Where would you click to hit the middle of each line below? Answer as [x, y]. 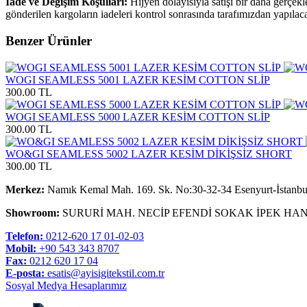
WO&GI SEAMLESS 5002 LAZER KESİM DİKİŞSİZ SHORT [149, 153]
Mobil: [21, 248]
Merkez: [25, 189]
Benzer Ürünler [49, 40]
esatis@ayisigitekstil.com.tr [105, 273]
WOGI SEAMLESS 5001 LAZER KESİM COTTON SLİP [138, 79]
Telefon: [24, 236]
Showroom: [33, 212]
